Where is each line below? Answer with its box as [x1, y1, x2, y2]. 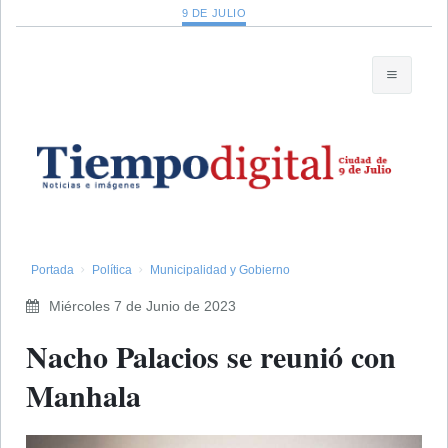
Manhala [26, 372, 141, 417]
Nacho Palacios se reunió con [26, 333, 396, 378]
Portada [31, 262, 74, 277]
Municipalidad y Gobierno [150, 262, 290, 277]
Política [92, 262, 132, 277]
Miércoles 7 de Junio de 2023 [49, 297, 236, 314]
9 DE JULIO [181, 7, 247, 19]
